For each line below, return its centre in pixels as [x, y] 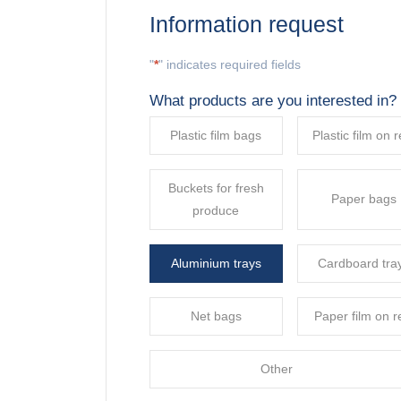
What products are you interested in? [273, 100]
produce [216, 210]
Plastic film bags [216, 135]
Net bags [216, 316]
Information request [246, 25]
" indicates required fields [229, 65]
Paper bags [364, 199]
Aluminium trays [216, 263]
